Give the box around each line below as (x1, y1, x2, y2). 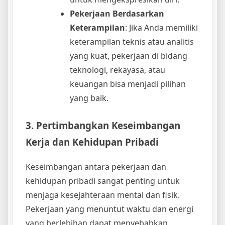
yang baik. (70, 92, 108, 104)
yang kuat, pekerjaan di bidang (70, 50, 187, 62)
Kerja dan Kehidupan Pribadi (26, 136, 159, 149)
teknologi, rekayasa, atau (70, 64, 165, 76)
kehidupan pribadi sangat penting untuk (26, 175, 180, 187)
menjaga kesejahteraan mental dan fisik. (26, 189, 180, 201)
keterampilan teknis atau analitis (70, 36, 194, 48)
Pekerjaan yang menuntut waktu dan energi (26, 203, 193, 215)
